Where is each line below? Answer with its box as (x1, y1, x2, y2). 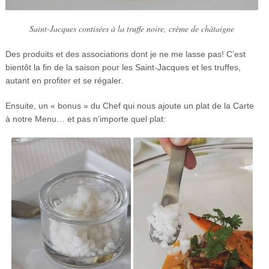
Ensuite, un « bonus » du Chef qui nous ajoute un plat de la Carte (5, 100, 254, 110)
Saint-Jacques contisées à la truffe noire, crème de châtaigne (29, 22, 234, 34)
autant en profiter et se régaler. (5, 75, 123, 85)
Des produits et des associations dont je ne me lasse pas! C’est (5, 49, 246, 59)
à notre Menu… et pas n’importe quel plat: (5, 113, 166, 124)
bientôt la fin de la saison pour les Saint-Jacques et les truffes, (5, 62, 241, 72)
